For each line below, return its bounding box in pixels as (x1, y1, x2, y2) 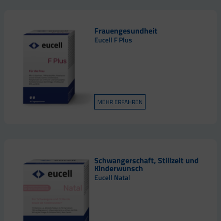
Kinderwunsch (94, 162, 143, 174)
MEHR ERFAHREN (97, 97, 143, 107)
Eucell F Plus (94, 35, 132, 46)
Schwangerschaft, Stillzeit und (94, 154, 199, 166)
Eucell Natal (94, 172, 130, 183)
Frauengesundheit (94, 25, 157, 37)
